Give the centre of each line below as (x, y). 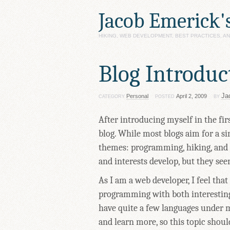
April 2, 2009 (191, 96)
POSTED (166, 97)
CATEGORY (112, 97)
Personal (137, 96)
